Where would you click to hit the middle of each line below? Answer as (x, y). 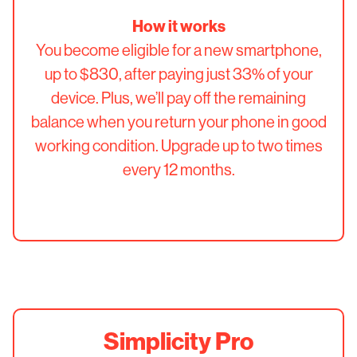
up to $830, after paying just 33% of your (178, 74)
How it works (178, 26)
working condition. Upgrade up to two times (178, 145)
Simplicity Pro (178, 341)
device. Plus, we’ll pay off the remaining (178, 98)
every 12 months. (178, 169)
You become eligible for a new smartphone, (178, 50)
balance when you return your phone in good (178, 122)
